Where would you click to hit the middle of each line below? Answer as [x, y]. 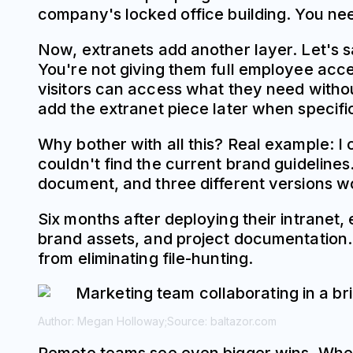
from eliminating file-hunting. [146, 259]
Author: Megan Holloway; [102, 321]
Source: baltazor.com [222, 321]
